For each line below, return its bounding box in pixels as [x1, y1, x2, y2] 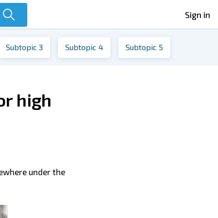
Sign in [185, 9, 210, 19]
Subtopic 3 [6, 42, 43, 52]
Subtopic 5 [126, 42, 163, 52]
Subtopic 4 [65, 42, 103, 52]
